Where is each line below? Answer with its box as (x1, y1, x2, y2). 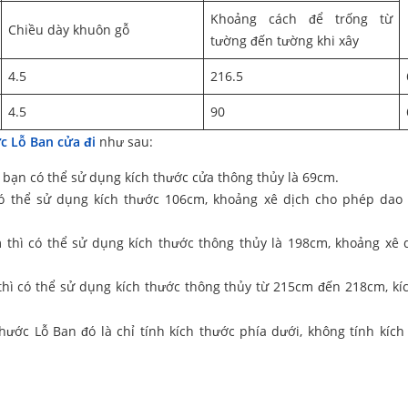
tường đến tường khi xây (210, 32, 359, 50)
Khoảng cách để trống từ (210, 10, 393, 28)
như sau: (96, 133, 153, 151)
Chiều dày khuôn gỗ (8, 21, 129, 39)
